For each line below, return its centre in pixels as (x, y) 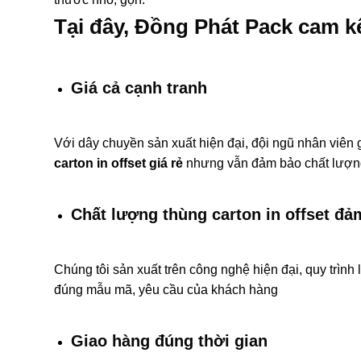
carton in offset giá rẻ (118, 163)
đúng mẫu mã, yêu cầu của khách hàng (166, 289)
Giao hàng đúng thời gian (171, 340)
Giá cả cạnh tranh (139, 87)
